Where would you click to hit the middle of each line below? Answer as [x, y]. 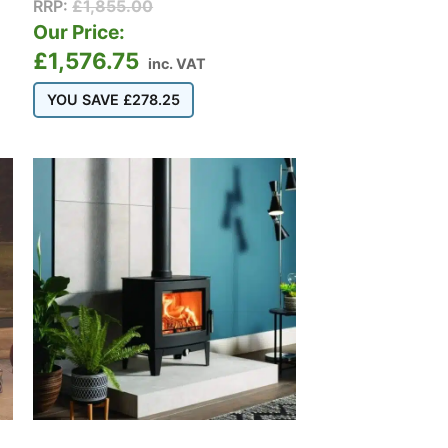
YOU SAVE [85, 99]
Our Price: [79, 31]
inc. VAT [177, 63]
